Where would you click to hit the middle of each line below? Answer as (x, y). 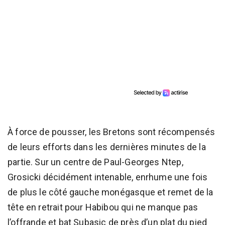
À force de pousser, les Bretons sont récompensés (111, 132)
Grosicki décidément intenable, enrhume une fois (108, 177)
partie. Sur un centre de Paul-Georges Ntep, (95, 162)
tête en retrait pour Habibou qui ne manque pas (103, 207)
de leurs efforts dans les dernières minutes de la (107, 147)
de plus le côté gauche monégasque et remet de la (110, 192)
